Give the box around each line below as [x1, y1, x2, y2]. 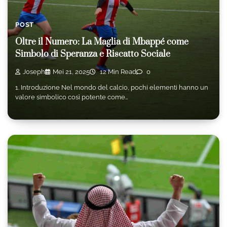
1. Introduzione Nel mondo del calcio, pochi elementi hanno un [15, 84, 208, 92]
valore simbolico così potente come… [15, 93, 128, 101]
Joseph [23, 67, 45, 75]
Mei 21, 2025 [53, 67, 90, 75]
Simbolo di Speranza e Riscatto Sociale [15, 49, 170, 60]
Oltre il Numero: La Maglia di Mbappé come [15, 36, 188, 48]
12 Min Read [98, 67, 136, 75]
